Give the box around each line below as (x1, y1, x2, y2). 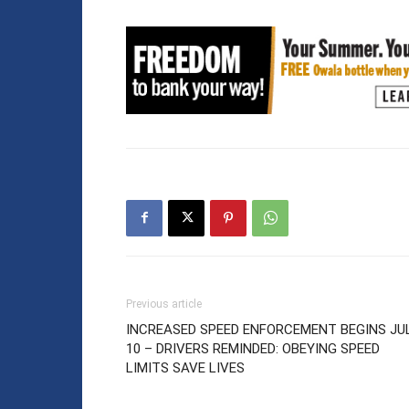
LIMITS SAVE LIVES (126, 359, 245, 376)
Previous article (126, 297, 202, 310)
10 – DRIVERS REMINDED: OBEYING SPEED (126, 340, 380, 357)
